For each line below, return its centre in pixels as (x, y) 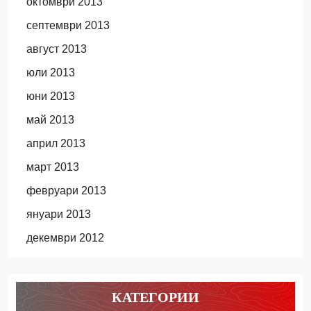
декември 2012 (65, 238)
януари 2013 (58, 214)
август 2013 (56, 49)
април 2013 (56, 143)
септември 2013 (68, 25)
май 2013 (50, 120)
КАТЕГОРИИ (155, 297)
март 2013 (52, 167)
